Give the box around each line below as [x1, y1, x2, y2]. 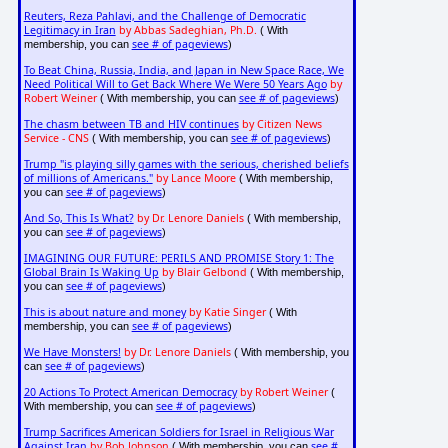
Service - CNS [23, 131, 89, 146]
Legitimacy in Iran [23, 23, 116, 38]
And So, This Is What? [23, 211, 134, 226]
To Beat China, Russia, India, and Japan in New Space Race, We [23, 63, 344, 78]
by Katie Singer [188, 305, 266, 320]
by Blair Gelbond [161, 265, 247, 280]
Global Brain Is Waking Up [23, 265, 159, 280]
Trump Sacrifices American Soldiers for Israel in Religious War [23, 425, 334, 440]
